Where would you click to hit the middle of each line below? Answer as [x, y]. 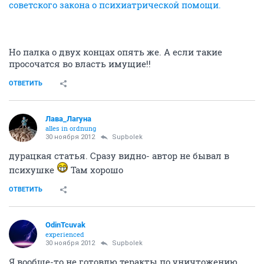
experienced [65, 235]
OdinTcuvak [65, 225]
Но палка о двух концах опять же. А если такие [115, 52]
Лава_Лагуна [68, 119]
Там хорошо [96, 170]
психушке [33, 170]
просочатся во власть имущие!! [80, 64]
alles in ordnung [71, 128]
